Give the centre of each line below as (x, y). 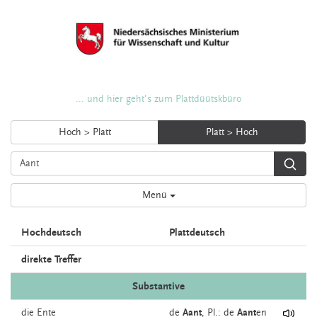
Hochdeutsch (51, 232)
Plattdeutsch (197, 232)
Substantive (158, 286)
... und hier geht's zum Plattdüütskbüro (158, 99)
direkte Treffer (51, 259)
